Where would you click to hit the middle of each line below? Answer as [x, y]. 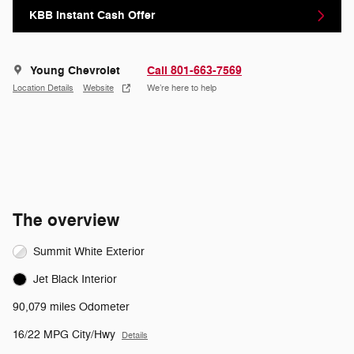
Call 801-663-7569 [194, 70]
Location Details [43, 88]
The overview [66, 220]
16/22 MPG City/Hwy [79, 334]
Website [98, 88]
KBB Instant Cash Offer [92, 16]
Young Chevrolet [75, 70]
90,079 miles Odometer [71, 307]
